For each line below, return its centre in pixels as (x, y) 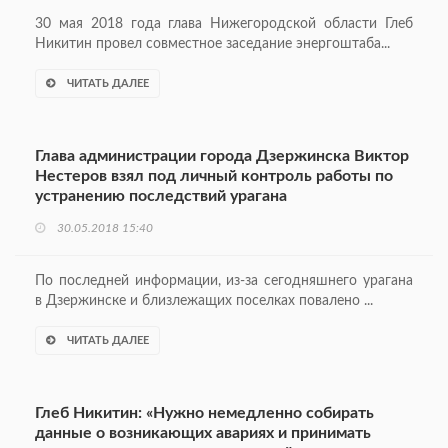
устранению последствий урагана (161, 196)
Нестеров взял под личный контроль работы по (214, 176)
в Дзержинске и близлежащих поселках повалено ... (204, 301)
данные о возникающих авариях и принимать (203, 433)
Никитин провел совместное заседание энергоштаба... (212, 44)
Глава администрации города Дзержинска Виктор (222, 156)
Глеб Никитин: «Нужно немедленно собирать (204, 413)
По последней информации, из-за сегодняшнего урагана (224, 281)
